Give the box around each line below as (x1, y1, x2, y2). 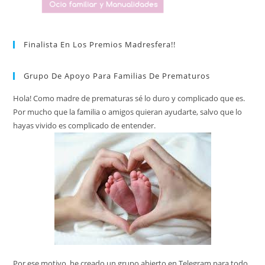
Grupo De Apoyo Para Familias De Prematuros (24, 70, 211, 82)
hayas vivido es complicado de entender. (13, 120, 156, 131)
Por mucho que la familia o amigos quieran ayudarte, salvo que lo (13, 106, 243, 118)
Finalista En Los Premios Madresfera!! (24, 39, 176, 50)
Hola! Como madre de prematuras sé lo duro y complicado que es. (13, 93, 245, 104)
